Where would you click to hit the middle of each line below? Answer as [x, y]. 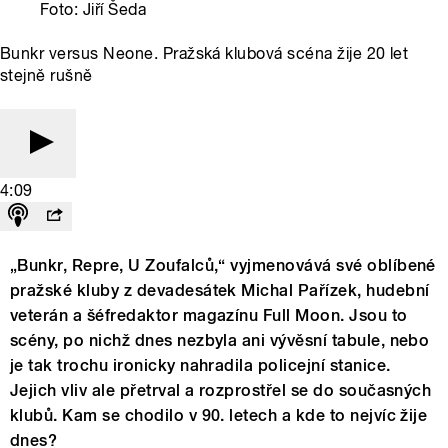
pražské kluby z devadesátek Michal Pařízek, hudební [220, 291]
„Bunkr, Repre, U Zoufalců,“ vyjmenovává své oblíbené [223, 266]
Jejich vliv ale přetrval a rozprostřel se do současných [221, 391]
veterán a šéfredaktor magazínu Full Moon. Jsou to [209, 316]
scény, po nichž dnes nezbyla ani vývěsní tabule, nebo [220, 341]
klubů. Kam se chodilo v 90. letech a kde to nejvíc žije [219, 416]
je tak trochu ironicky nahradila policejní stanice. [200, 366]
